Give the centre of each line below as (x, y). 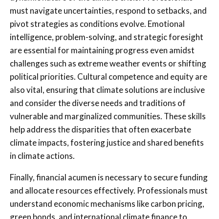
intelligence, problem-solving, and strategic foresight (107, 37)
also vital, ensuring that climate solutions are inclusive (107, 89)
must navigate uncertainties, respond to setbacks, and (108, 10)
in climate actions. (42, 155)
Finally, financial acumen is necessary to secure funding (109, 177)
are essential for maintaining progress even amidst (102, 50)
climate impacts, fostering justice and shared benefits (107, 142)
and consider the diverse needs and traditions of (98, 103)
